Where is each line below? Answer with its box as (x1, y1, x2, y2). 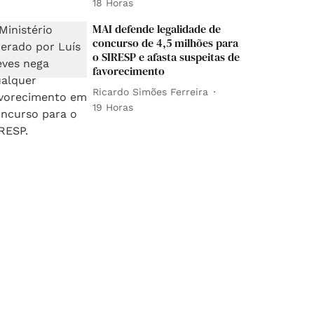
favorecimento (93, 63, 165, 79)
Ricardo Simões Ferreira (93, 86, 209, 97)
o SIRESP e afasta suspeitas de (93, 49, 240, 65)
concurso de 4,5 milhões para (93, 35, 239, 51)
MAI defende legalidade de (93, 21, 221, 37)
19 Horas (93, 102, 134, 114)
